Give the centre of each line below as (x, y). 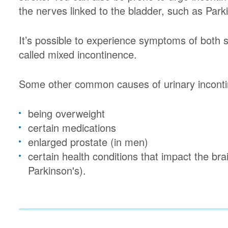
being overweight (67, 113)
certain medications (72, 127)
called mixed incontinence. (78, 54)
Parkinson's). (57, 170)
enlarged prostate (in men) (88, 142)
